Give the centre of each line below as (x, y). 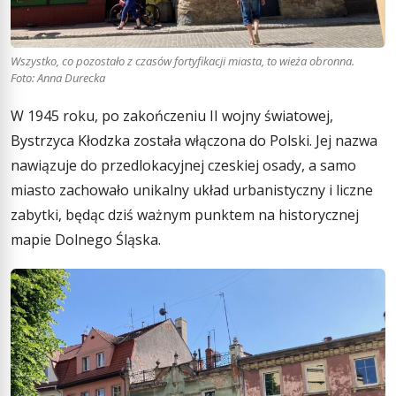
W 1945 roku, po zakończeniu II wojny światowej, (172, 116)
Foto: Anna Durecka (58, 77)
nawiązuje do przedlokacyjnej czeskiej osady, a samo (183, 165)
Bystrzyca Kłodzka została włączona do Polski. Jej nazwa (194, 141)
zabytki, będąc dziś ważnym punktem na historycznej (185, 215)
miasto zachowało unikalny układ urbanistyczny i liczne (192, 190)
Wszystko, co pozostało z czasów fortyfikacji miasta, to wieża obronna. (183, 61)
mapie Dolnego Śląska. (86, 240)
